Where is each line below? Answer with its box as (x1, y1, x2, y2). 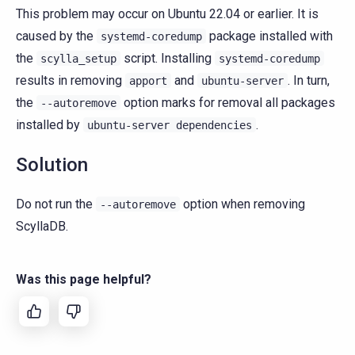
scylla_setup (40, 52, 116, 65)
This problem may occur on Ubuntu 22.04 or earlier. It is (16, 6, 319, 21)
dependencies (176, 118, 252, 132)
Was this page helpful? (16, 271, 151, 287)
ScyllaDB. (16, 218, 68, 234)
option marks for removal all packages (120, 94, 335, 110)
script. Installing (120, 50, 215, 66)
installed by (16, 116, 83, 132)
